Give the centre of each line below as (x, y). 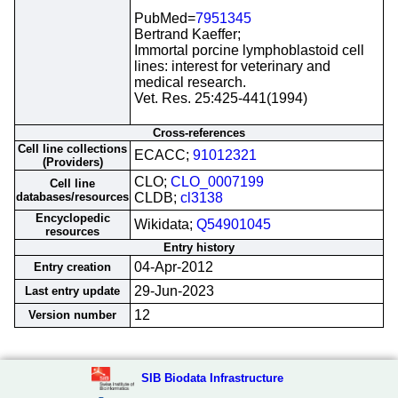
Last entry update (72, 291)
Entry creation (72, 267)
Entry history (199, 247)
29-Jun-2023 (174, 291)
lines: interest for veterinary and (232, 66)
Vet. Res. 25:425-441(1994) (221, 98)
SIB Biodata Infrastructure (212, 378)
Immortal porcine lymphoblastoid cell (249, 50)
